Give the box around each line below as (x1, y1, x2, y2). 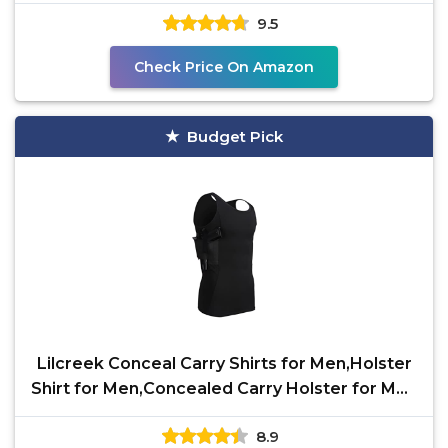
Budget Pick (187, 127, 283, 146)
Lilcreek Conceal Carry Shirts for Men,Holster (36, 354, 412, 373)
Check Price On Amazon (134, 58, 314, 76)
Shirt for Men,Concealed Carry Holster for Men (31, 379, 417, 398)
